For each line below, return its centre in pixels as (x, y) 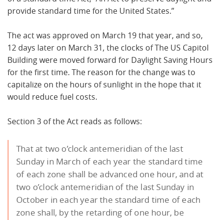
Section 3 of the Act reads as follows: (75, 121)
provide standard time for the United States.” (91, 11)
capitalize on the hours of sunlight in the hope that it (104, 84)
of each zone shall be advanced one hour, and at (110, 174)
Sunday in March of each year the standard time (110, 161)
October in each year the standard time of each (109, 200)
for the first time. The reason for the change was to (101, 72)
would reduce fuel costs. (52, 96)
